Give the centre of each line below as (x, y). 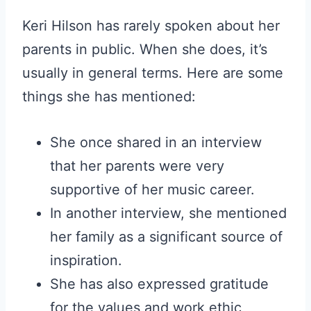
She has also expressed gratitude (159, 284)
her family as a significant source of (166, 237)
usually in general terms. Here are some (153, 73)
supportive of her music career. (152, 190)
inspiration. (86, 261)
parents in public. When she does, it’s (145, 50)
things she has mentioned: (109, 97)
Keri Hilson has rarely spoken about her (151, 26)
